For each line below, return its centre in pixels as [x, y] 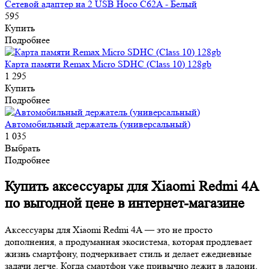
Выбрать [23, 148]
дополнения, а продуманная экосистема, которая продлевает [128, 241]
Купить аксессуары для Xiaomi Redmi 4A [131, 186]
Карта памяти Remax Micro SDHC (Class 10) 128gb [108, 64]
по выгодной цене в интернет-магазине [125, 203]
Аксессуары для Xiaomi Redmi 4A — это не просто [109, 229]
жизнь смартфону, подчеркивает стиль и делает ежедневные [128, 253]
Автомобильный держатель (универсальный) [98, 124]
